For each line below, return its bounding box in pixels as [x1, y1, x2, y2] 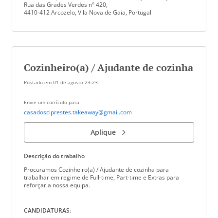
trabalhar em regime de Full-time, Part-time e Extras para [24, 173, 179, 182]
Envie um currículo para [24, 99, 79, 106]
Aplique [91, 127, 116, 137]
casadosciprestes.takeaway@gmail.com [24, 108, 132, 116]
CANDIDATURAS [24, 206, 70, 215]
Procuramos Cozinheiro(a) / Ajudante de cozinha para [24, 165, 169, 174]
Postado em [24, 79, 53, 86]
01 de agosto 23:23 [53, 79, 98, 86]
